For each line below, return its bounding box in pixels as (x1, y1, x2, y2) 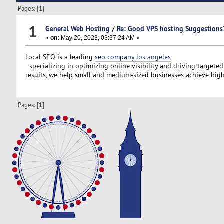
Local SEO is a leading (25, 52, 95, 61)
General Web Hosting (45, 23, 110, 33)
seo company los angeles (94, 52, 171, 61)
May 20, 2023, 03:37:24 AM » (59, 34, 140, 41)
